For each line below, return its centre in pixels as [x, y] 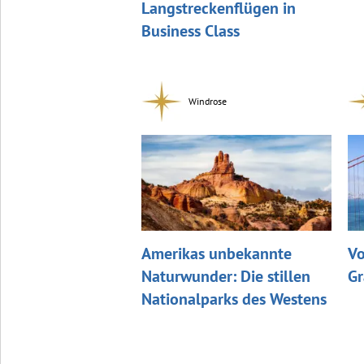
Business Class [190, 31]
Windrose [207, 102]
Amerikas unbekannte [216, 253]
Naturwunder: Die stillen [225, 276]
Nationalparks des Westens [234, 299]
